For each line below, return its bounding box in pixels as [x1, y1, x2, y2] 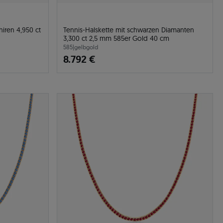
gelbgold [74, 43, 98, 51]
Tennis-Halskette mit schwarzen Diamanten [63, 25, 194, 34]
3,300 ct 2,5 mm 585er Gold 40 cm [63, 34, 169, 43]
